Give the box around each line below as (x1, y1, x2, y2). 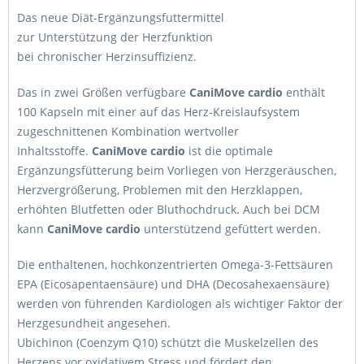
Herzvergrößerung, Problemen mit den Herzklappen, (17, 182, 302, 197)
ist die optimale (185, 143, 273, 158)
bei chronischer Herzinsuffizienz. (17, 49, 197, 64)
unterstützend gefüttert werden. (141, 221, 321, 236)
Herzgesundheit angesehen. (17, 315, 174, 331)
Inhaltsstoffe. (17, 143, 92, 158)
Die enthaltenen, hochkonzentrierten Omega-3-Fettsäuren (17, 257, 333, 272)
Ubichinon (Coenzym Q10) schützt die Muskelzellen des (17, 335, 318, 350)
